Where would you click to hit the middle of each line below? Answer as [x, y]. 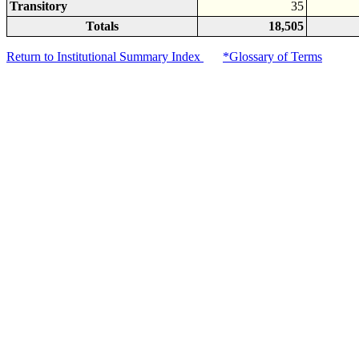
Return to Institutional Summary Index [105, 56]
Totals [102, 26]
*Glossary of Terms [272, 56]
